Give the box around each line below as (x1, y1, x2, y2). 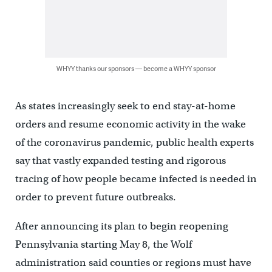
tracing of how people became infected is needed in (15, 172, 257, 186)
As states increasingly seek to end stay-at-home (15, 100, 236, 113)
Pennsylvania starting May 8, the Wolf (15, 238, 192, 251)
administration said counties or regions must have (15, 256, 251, 270)
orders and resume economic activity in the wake (15, 118, 246, 131)
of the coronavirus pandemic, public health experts (15, 136, 254, 149)
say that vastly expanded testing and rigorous (15, 154, 226, 168)
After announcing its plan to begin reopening (15, 220, 228, 233)
